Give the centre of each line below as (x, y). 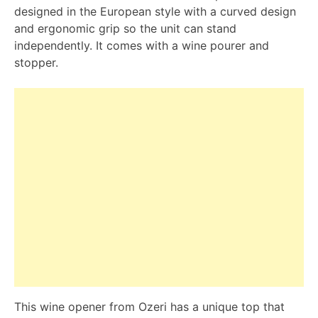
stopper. (36, 63)
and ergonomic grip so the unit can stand (125, 29)
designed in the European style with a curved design (155, 12)
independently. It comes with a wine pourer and (142, 46)
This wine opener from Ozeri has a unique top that (149, 307)
